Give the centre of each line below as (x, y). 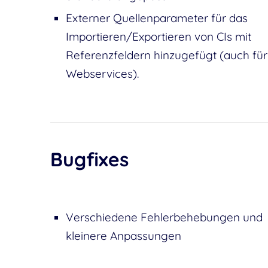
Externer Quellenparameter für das (156, 18)
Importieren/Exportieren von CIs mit (158, 36)
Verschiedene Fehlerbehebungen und (164, 217)
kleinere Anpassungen (123, 236)
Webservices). (102, 74)
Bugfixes (89, 159)
